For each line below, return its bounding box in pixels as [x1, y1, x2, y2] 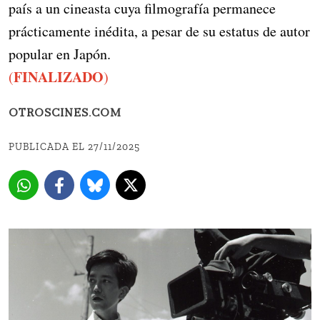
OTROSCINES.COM [9, 108, 121, 120]
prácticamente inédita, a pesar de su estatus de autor [9, 21, 310, 41]
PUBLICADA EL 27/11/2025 [9, 141, 140, 154]
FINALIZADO [14, 66, 104, 88]
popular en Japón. [9, 44, 111, 64]
